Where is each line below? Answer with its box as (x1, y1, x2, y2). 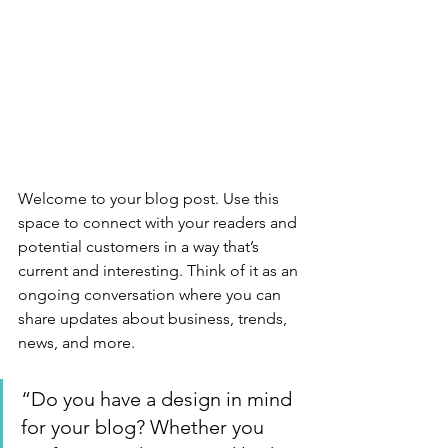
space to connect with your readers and (18, 213, 301, 233)
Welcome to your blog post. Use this (18, 189, 283, 209)
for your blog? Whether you (21, 415, 269, 440)
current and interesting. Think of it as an (18, 261, 302, 281)
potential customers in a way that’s (18, 237, 263, 257)
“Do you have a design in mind (21, 387, 297, 412)
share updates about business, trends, (18, 309, 291, 329)
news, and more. (18, 333, 139, 353)
